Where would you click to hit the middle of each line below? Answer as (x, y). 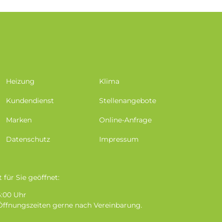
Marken (19, 120)
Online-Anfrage (126, 120)
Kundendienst (30, 100)
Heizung (20, 81)
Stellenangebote (128, 100)
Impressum (119, 139)
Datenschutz (28, 139)
